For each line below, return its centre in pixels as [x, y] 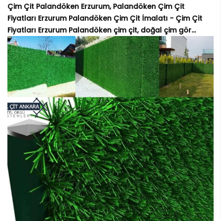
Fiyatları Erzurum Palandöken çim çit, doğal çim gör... [102, 30]
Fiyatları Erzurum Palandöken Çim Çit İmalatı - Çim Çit [105, 18]
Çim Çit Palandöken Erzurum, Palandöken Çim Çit [96, 7]
